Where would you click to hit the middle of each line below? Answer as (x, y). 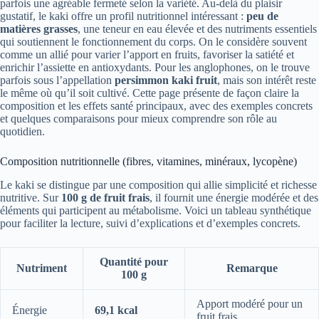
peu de (262, 16)
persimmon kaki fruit (166, 80)
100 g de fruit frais (105, 197)
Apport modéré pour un (250, 303)
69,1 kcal (116, 310)
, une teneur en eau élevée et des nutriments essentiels (197, 29)
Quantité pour (134, 261)
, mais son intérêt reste (267, 80)
